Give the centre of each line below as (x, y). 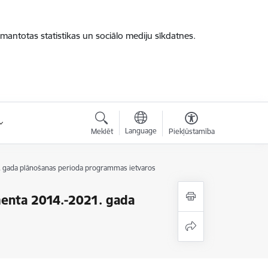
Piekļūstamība (191, 131)
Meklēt (102, 131)
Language (141, 131)
